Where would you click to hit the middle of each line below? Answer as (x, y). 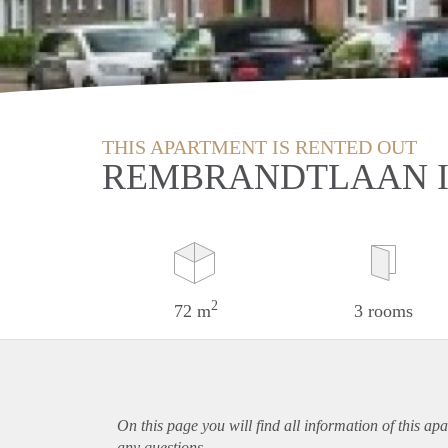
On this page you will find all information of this (270, 425)
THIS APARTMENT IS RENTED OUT (259, 146)
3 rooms (383, 310)
